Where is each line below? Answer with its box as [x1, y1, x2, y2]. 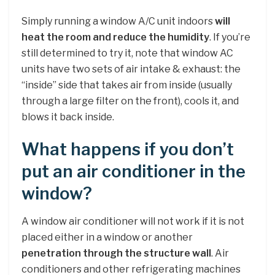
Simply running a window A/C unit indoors [21, 15, 215, 27]
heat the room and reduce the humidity [21, 31, 209, 43]
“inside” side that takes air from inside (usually [21, 79, 232, 91]
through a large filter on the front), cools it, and [21, 95, 239, 107]
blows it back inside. [21, 110, 114, 123]
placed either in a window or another [21, 231, 193, 243]
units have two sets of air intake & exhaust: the [21, 63, 241, 75]
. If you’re [209, 31, 250, 43]
